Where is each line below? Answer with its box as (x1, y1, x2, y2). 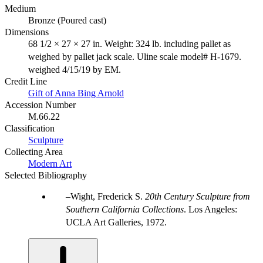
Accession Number (5, 99, 76, 110)
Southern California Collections (66, 204, 184, 214)
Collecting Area (5, 146, 63, 157)
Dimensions (5, 26, 49, 37)
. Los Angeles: (184, 204, 237, 214)
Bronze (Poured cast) (28, 15, 106, 25)
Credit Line (5, 76, 47, 86)
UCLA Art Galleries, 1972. (66, 217, 167, 227)
